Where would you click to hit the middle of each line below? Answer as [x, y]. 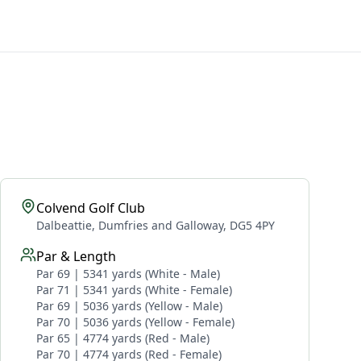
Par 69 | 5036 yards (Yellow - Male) [129, 306]
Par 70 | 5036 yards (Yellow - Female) [135, 322]
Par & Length [76, 256]
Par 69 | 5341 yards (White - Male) [128, 274]
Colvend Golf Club [91, 208]
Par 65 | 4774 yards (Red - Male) [123, 338]
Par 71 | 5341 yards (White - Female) [134, 290]
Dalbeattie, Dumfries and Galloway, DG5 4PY [156, 225]
